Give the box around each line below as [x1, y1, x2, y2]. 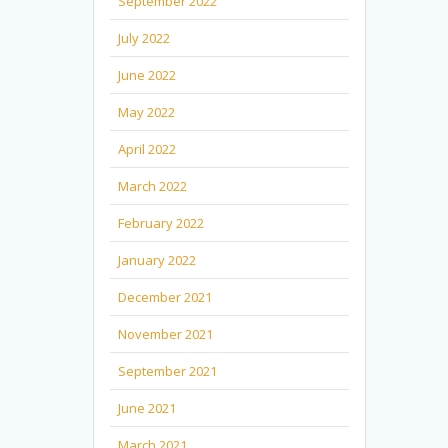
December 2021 [118, 287, 213, 306]
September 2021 [118, 361, 218, 380]
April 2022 [118, 139, 177, 158]
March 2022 [118, 176, 188, 195]
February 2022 [118, 213, 205, 232]
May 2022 [118, 102, 176, 121]
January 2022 [118, 250, 197, 269]
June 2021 [118, 398, 177, 417]
